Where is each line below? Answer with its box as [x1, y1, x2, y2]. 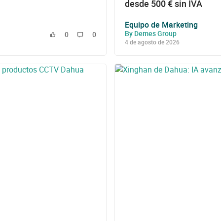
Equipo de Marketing [125, 19, 198, 30]
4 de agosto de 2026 [125, 37, 180, 46]
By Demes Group [125, 28, 177, 38]
